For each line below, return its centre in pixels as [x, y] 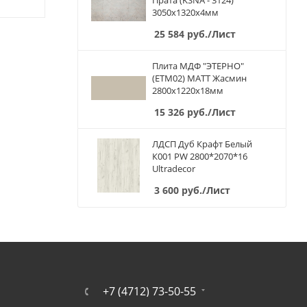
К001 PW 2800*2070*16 [200, 157]
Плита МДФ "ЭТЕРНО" [198, 66]
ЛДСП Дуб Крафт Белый [202, 144]
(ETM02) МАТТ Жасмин [199, 78]
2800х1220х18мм [188, 91]
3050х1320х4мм [185, 13]
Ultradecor [174, 169]
